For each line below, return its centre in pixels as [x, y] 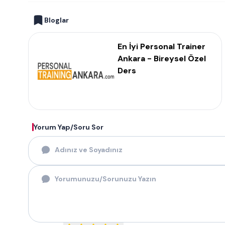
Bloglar [57, 20]
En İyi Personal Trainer [161, 46]
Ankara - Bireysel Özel [162, 59]
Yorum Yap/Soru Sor [69, 127]
